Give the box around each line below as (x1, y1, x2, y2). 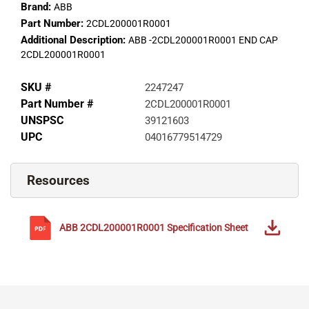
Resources (27, 172, 90, 188)
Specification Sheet (167, 221, 248, 233)
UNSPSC (21, 113, 63, 127)
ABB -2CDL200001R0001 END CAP (128, 34, 278, 46)
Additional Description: (21, 33, 128, 46)
